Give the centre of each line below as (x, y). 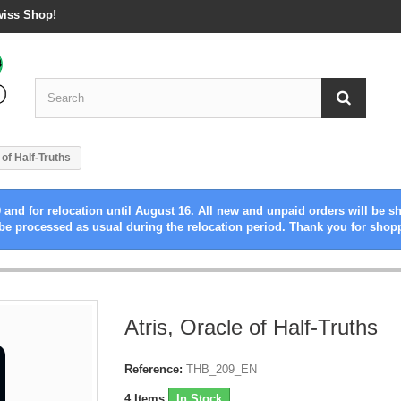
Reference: (154, 369)
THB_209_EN (222, 369)
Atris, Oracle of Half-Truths (251, 327)
